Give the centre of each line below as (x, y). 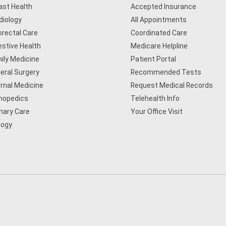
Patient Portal (154, 59)
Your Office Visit (157, 111)
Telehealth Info (155, 98)
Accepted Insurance (164, 7)
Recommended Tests (166, 72)
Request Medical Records (172, 85)
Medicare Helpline (159, 46)
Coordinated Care (159, 33)
